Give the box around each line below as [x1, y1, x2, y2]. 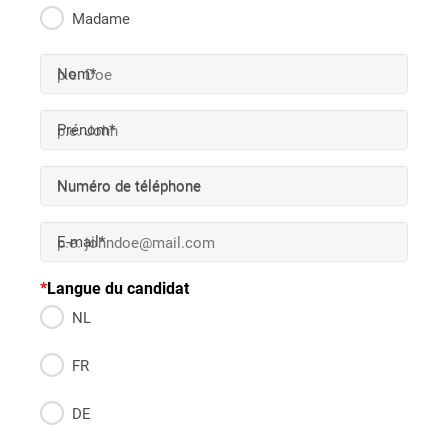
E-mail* [57, 230, 105, 251]
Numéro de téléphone [57, 174, 201, 195]
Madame [72, 8, 130, 28]
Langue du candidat [47, 277, 189, 298]
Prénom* [57, 118, 115, 139]
